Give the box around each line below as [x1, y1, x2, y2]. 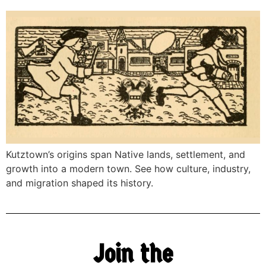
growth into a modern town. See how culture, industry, [6, 162, 251, 175]
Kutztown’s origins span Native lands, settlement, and [6, 148, 245, 160]
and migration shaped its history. [6, 176, 153, 189]
